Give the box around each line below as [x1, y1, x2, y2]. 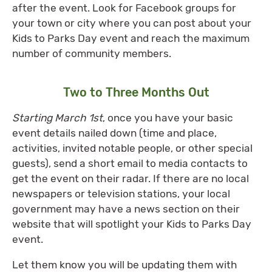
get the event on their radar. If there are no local [12, 172, 249, 185]
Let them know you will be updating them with [12, 258, 237, 271]
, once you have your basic [103, 111, 233, 124]
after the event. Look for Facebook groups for [12, 2, 236, 15]
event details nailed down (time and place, [12, 126, 217, 139]
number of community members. [12, 47, 171, 60]
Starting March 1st [12, 111, 103, 124]
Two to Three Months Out [63, 86, 209, 100]
